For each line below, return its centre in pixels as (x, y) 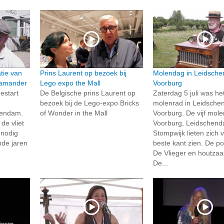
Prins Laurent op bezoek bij (83, 73)
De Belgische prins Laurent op (87, 93)
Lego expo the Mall (70, 83)
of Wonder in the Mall (73, 113)
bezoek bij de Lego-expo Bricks (89, 103)
